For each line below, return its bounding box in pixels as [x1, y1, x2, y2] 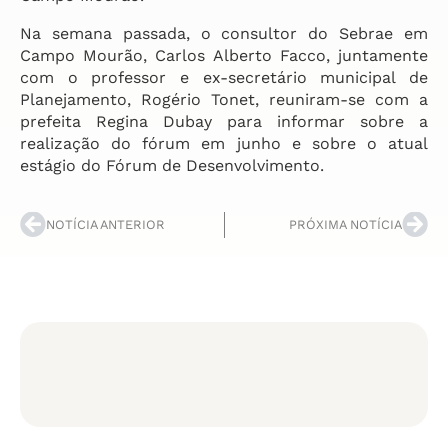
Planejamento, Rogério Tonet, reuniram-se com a [20, 90, 428, 109]
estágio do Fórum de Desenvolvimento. [20, 156, 324, 175]
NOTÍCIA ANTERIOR [46, 217, 165, 232]
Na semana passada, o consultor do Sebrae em [20, 24, 428, 43]
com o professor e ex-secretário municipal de [20, 68, 428, 87]
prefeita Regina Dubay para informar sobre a [20, 112, 428, 131]
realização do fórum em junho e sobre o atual [20, 134, 428, 153]
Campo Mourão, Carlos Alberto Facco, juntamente [20, 46, 428, 65]
